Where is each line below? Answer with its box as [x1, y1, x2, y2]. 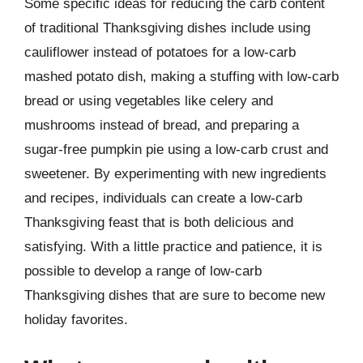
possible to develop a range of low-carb [24, 263, 262, 279]
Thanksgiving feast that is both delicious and [24, 214, 293, 230]
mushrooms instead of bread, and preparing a [24, 117, 299, 133]
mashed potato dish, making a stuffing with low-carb [24, 68, 339, 84]
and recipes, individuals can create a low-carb [24, 190, 302, 206]
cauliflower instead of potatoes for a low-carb [24, 44, 296, 60]
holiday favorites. [24, 311, 128, 327]
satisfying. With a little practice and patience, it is [24, 238, 322, 254]
